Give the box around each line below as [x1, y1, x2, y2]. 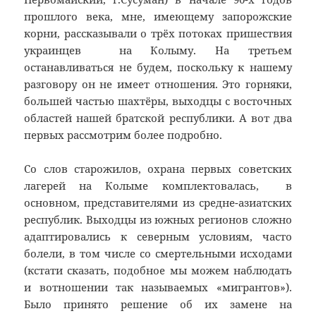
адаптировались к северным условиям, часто [24, 229, 292, 244]
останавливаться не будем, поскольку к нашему [24, 60, 292, 75]
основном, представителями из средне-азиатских [24, 195, 292, 210]
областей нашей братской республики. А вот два [24, 111, 292, 126]
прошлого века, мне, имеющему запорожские [24, 9, 292, 24]
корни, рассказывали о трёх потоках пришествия [24, 26, 292, 41]
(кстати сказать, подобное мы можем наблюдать [24, 263, 292, 278]
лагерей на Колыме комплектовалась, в [24, 178, 292, 193]
